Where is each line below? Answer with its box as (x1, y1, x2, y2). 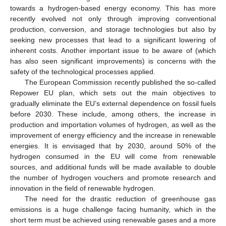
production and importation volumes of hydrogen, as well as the (10, 120, 216, 129)
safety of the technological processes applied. (10, 67, 155, 76)
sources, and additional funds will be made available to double (10, 162, 216, 171)
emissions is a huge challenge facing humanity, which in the (10, 205, 216, 213)
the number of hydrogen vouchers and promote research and (10, 173, 216, 182)
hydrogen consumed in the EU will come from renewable (10, 152, 216, 160)
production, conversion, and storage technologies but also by (10, 25, 216, 33)
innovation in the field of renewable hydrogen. (10, 184, 155, 192)
